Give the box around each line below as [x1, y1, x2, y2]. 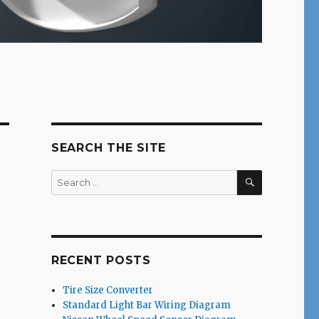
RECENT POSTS [51, 253, 151, 268]
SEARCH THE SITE [51, 141, 167, 155]
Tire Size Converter [63, 284, 154, 297]
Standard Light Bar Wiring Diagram [63, 299, 231, 312]
